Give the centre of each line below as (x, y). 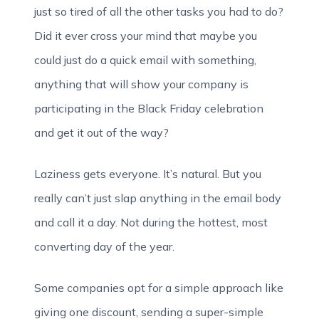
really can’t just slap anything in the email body (158, 198)
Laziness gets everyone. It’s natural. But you (148, 174)
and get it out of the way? (101, 132)
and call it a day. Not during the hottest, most (151, 222)
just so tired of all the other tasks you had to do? (159, 11)
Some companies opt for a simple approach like (159, 288)
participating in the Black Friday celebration (149, 108)
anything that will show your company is (141, 84)
